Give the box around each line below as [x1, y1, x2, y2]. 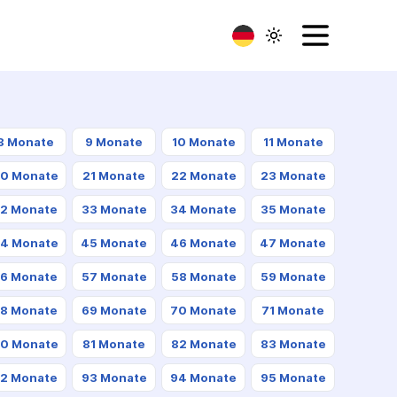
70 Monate [170, 303, 237, 317]
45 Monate [81, 236, 148, 250]
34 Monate [170, 202, 237, 216]
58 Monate [170, 269, 237, 284]
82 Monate [170, 337, 237, 351]
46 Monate [170, 236, 237, 250]
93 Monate [81, 370, 147, 385]
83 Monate [260, 337, 326, 351]
